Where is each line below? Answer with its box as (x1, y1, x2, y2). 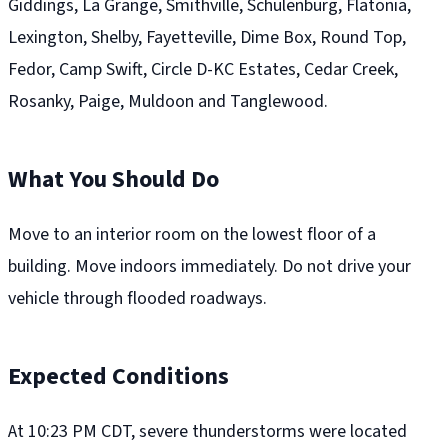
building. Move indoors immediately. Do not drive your (8, 254, 411, 280)
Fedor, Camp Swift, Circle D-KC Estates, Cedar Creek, (8, 57, 398, 83)
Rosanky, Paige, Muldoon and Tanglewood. (8, 89, 328, 115)
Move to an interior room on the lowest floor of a (8, 222, 376, 248)
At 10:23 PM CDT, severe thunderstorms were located (8, 419, 407, 445)
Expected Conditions (8, 359, 229, 395)
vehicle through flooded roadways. (8, 286, 267, 312)
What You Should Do (8, 162, 219, 198)
